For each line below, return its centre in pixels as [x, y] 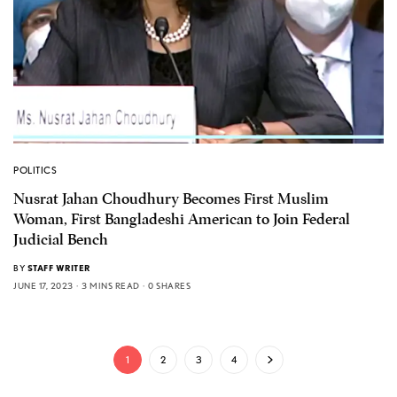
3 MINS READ [111, 285]
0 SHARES [169, 285]
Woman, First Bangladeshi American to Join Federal [182, 219]
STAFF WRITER [58, 267]
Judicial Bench [61, 239]
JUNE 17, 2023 [43, 285]
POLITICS [35, 170]
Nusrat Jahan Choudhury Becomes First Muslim [171, 198]
